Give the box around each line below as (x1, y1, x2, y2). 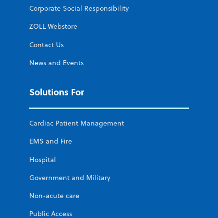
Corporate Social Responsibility (29, 3, 129, 14)
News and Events (29, 57, 84, 68)
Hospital (29, 154, 56, 164)
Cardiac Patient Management (29, 118, 124, 128)
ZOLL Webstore (29, 21, 77, 32)
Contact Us (29, 39, 64, 50)
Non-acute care (29, 191, 79, 201)
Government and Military (29, 172, 110, 182)
